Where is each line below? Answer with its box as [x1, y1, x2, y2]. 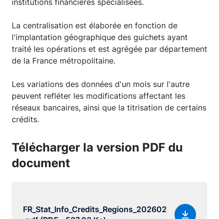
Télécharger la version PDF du [12, 140, 183, 154]
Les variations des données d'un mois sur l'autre [12, 79, 190, 89]
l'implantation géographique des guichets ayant [12, 32, 188, 42]
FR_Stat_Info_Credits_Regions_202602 [23, 204, 167, 214]
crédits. [12, 114, 39, 124]
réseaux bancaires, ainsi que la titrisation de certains [12, 103, 206, 112]
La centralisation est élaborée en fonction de [12, 21, 177, 30]
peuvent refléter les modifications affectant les [12, 91, 185, 101]
